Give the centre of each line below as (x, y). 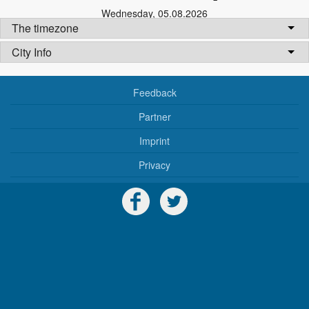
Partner (154, 117)
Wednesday (127, 13)
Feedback (154, 93)
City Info (32, 52)
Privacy (154, 165)
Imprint (154, 141)
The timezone (45, 28)
